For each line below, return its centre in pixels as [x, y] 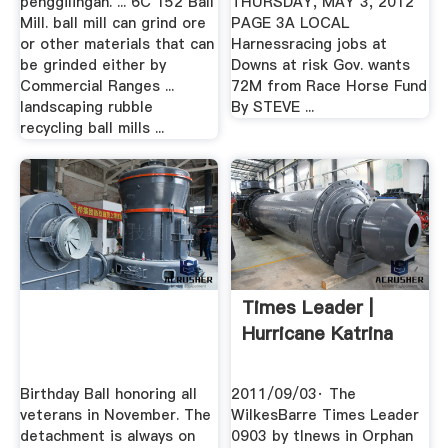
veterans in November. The [115, 415]
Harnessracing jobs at [309, 44]
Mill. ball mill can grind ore [112, 23]
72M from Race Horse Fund [329, 86]
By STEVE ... [273, 107]
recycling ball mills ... [91, 128]
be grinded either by [92, 65]
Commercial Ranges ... [96, 86]
